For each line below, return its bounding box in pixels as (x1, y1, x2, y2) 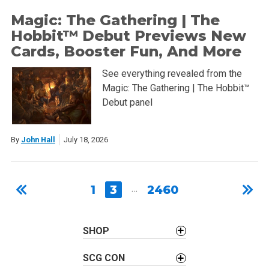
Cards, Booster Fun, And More (10, 42, 241, 60)
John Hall (20, 135, 55, 145)
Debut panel (101, 96, 153, 108)
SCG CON (83, 252, 125, 264)
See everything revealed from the (101, 67, 242, 79)
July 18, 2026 (63, 135, 108, 145)
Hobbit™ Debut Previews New (10, 26, 246, 44)
